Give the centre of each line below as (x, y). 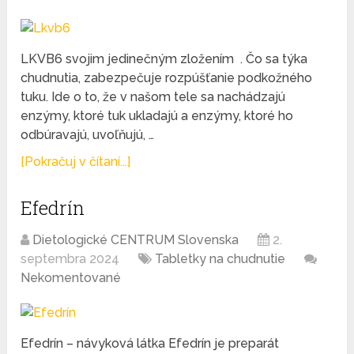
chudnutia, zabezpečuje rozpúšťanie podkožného (167, 78)
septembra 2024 (70, 259)
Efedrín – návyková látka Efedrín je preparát (150, 344)
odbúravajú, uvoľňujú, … (88, 135)
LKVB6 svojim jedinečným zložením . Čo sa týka (164, 59)
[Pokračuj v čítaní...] (76, 162)
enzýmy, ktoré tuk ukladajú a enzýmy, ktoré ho (157, 116)
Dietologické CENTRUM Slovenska (136, 240)
